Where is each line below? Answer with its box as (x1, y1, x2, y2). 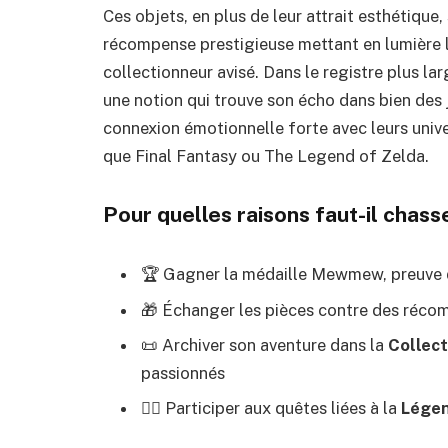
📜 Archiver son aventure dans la (141, 334, 388, 355)
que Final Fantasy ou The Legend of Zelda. (103, 145, 429, 166)
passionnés (141, 362, 225, 383)
